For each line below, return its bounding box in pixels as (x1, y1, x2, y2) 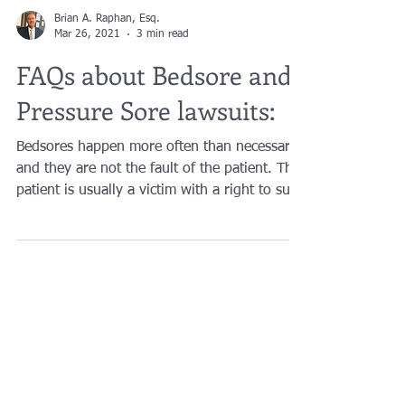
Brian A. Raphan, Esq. (54, 73, 160, 84)
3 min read (137, 88, 189, 99)
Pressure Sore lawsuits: (16, 153, 275, 186)
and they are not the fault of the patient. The (16, 221, 300, 236)
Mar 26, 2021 (54, 88, 120, 99)
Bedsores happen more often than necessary (16, 200, 297, 214)
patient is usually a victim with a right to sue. (16, 243, 302, 258)
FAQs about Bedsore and (16, 118, 292, 151)
